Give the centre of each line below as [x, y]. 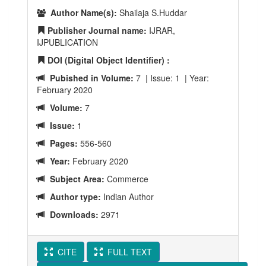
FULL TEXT [127, 252]
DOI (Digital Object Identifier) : [107, 60]
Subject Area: [75, 179]
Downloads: [72, 214]
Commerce [126, 179]
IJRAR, [161, 30]
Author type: [73, 197]
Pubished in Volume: [89, 78]
